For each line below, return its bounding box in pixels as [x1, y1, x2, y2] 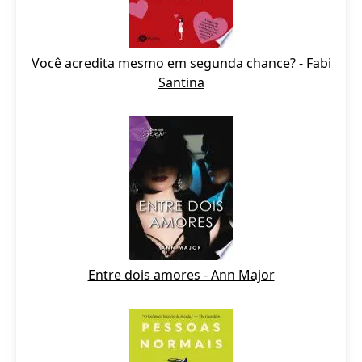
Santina [158, 74, 204, 91]
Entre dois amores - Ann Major [87, 266, 275, 284]
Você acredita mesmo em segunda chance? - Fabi [31, 54, 331, 72]
